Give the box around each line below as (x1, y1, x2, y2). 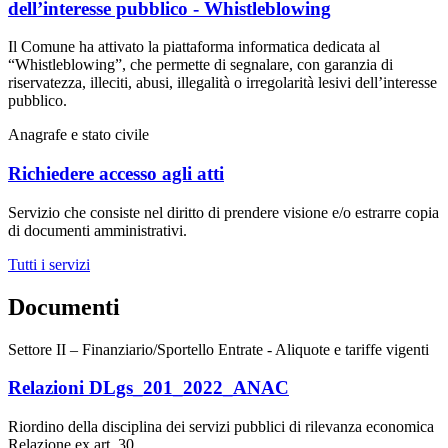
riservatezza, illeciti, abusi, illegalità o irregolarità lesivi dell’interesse (8, 74, 437, 92)
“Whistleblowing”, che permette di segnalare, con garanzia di (8, 56, 393, 74)
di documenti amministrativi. (8, 221, 187, 239)
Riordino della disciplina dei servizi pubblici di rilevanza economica (8, 418, 434, 435)
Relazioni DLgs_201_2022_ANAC (8, 377, 289, 399)
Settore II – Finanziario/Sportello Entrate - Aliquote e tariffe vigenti (8, 340, 429, 358)
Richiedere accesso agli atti (8, 163, 224, 185)
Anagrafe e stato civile (8, 126, 149, 144)
